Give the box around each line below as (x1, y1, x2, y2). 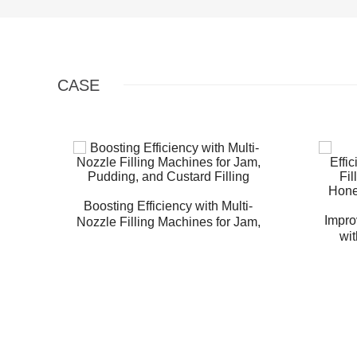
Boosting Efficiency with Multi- (84, 199, 253, 213)
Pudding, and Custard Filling (87, 231, 249, 245)
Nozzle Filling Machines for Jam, (76, 215, 261, 229)
